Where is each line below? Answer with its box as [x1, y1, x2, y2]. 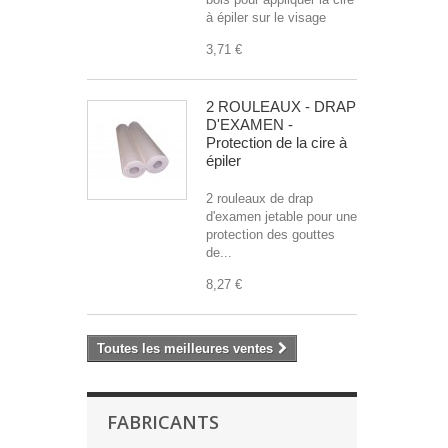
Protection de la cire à [206, 134, 347, 151]
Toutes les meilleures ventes [97, 341, 273, 356]
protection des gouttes [206, 227, 335, 242]
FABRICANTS [107, 410, 219, 434]
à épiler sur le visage [206, 10, 326, 25]
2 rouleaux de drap [206, 191, 313, 206]
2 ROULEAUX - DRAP [206, 98, 356, 115]
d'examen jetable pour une [206, 209, 357, 224]
